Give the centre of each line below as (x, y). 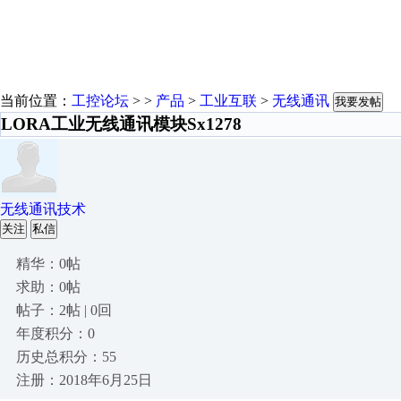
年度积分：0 (55, 333)
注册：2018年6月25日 (84, 380)
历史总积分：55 (66, 357)
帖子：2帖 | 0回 (64, 310)
